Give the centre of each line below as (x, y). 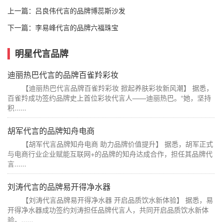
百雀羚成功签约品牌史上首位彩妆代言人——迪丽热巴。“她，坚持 (109, 97)
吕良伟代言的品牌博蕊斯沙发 (80, 10)
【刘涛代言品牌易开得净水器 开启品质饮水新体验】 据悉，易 (117, 199)
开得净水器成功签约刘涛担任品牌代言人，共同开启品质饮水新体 (108, 209)
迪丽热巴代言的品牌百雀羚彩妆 (63, 74)
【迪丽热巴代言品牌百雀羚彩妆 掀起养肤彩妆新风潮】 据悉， (117, 87)
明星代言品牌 (42, 53)
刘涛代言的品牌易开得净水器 (59, 186)
